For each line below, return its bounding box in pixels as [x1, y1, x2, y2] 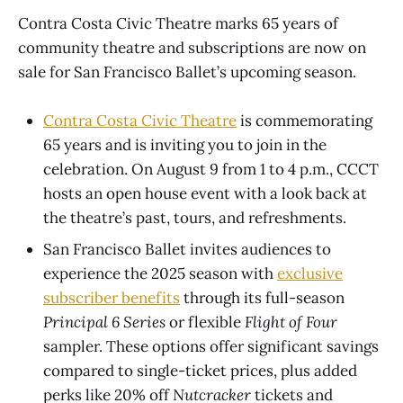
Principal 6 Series [43, 312, 166, 333]
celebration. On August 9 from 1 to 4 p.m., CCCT [43, 159, 379, 180]
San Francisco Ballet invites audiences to [43, 239, 331, 260]
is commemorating [237, 111, 372, 131]
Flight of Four [245, 312, 337, 333]
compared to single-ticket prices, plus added [43, 361, 357, 381]
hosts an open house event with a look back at [43, 184, 367, 204]
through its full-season [180, 288, 345, 309]
